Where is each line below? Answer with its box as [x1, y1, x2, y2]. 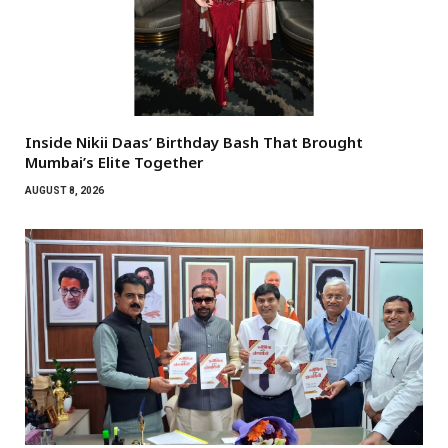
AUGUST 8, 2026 [25, 184, 104, 196]
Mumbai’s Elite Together [25, 151, 203, 172]
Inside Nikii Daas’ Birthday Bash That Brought [25, 131, 363, 152]
